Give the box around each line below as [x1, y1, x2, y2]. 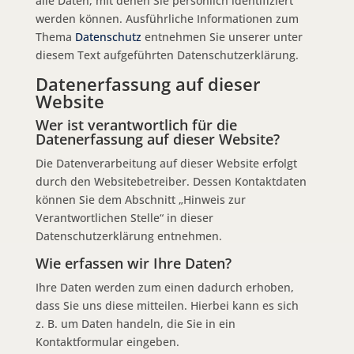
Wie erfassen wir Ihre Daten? [35, 253, 232, 273]
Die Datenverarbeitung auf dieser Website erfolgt [35, 155, 297, 171]
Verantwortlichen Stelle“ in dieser [35, 209, 213, 225]
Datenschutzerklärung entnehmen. [35, 228, 222, 243]
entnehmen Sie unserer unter [144, 28, 303, 44]
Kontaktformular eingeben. [35, 333, 179, 349]
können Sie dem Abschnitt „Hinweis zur [35, 191, 246, 207]
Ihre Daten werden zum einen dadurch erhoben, [35, 279, 294, 295]
